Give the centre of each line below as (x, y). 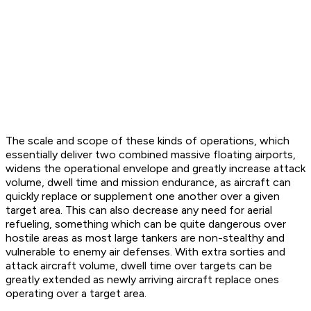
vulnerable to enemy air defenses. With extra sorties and (145, 252)
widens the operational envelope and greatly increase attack (155, 169)
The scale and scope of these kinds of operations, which (148, 141)
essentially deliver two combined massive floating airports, (151, 155)
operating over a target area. (76, 294)
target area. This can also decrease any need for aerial (139, 210)
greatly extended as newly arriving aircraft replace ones (142, 280)
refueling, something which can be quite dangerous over (146, 224)
